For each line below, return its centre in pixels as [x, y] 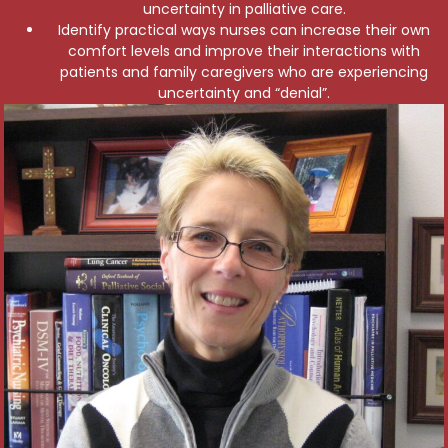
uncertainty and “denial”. [244, 93]
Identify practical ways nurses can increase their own [244, 30]
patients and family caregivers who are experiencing [244, 72]
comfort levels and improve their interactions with [244, 51]
